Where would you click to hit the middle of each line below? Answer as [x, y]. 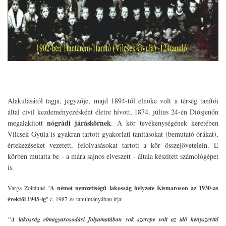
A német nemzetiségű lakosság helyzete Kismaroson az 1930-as [134, 188]
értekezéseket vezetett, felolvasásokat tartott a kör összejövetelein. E [113, 145]
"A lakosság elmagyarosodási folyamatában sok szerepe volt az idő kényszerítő [113, 219]
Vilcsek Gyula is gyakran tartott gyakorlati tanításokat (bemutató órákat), [113, 134]
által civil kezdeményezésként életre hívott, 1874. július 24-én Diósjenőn [113, 111]
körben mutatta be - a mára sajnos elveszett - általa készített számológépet [113, 156]
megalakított [27, 123]
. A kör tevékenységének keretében [165, 123]
